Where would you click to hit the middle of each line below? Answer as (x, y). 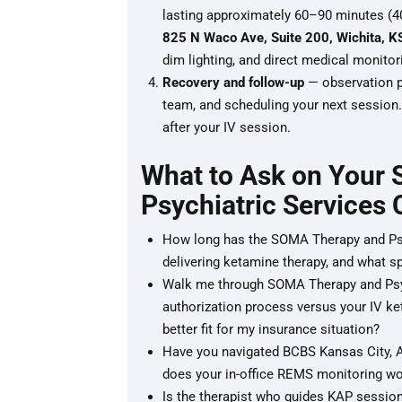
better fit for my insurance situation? (271, 330)
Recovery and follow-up (233, 83)
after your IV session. (227, 128)
